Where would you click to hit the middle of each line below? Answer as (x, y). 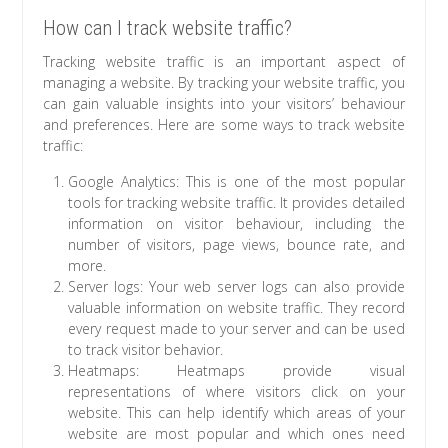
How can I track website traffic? (168, 27)
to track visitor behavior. (146, 349)
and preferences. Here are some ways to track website (224, 124)
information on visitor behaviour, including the (236, 223)
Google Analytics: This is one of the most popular (236, 181)
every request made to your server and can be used (236, 328)
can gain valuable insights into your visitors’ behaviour (224, 103)
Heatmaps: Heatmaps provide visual (236, 370)
